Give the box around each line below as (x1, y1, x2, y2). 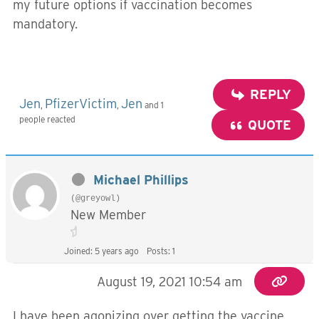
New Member (70, 207, 146, 222)
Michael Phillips (93, 172, 189, 187)
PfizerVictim (45, 95, 117, 111)
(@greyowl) (70, 194, 120, 204)
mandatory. (13, 16, 78, 31)
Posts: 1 (147, 246, 175, 256)
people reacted (19, 113, 75, 125)
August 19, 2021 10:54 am (97, 274, 243, 289)
